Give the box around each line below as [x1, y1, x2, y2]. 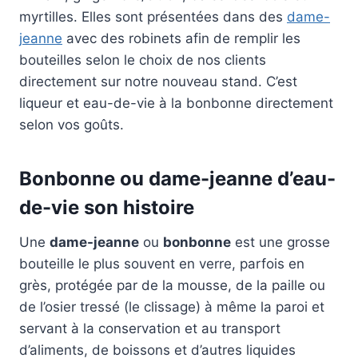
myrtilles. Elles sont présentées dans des [19, 8, 287, 25]
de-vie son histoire [19, 195, 194, 219]
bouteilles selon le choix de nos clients [19, 51, 266, 68]
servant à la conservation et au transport [19, 320, 280, 336]
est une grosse [231, 233, 330, 250]
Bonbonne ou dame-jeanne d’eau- [19, 166, 336, 190]
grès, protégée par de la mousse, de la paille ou [19, 276, 325, 293]
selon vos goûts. [19, 116, 124, 133]
